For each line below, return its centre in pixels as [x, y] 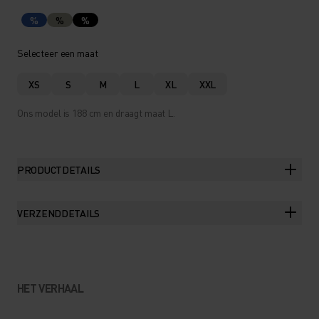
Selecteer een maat [58, 53]
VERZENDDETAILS [59, 213]
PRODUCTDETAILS [59, 169]
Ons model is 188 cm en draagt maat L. [96, 113]
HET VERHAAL [50, 288]
